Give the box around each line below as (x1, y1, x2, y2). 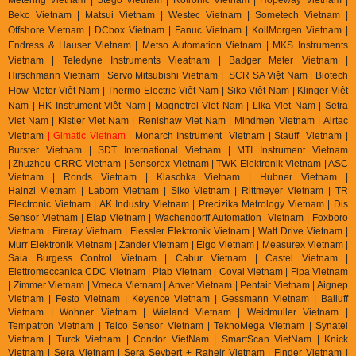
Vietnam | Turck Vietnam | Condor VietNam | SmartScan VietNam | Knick (8, 333, 348, 345)
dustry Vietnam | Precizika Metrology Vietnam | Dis (123, 198, 349, 210)
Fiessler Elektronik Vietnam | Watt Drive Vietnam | (130, 225, 348, 237)
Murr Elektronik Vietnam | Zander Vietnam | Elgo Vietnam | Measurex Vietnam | (8, 238, 348, 250)
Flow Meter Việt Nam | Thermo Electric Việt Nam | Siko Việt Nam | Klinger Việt (8, 84, 348, 96)
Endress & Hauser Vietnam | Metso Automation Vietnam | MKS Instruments (8, 39, 348, 51)
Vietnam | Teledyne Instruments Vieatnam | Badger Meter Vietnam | (8, 54, 348, 66)
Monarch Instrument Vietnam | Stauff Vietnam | (134, 130, 349, 141)
